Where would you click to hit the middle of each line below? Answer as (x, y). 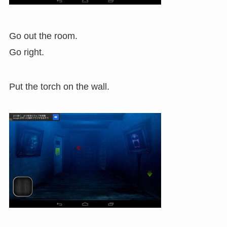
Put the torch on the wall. (59, 86)
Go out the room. (43, 36)
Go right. (26, 52)
